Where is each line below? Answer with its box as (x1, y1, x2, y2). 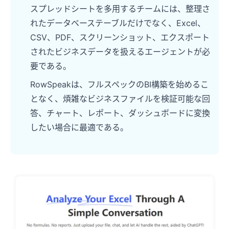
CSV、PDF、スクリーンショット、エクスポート (30, 32, 210, 42)
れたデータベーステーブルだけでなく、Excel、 (30, 17, 205, 28)
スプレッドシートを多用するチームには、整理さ (30, 3, 210, 14)
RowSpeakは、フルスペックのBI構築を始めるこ (30, 79, 209, 89)
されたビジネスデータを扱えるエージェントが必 (30, 46, 210, 57)
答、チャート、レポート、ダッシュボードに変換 (30, 107, 210, 118)
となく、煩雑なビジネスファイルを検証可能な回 (30, 93, 210, 104)
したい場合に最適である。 (30, 122, 128, 132)
